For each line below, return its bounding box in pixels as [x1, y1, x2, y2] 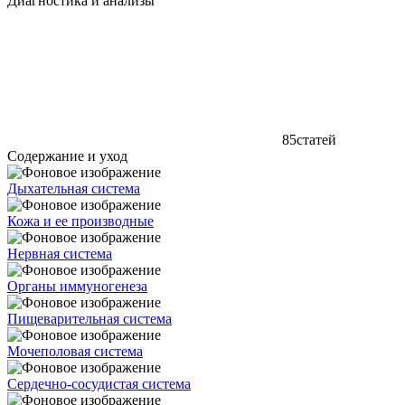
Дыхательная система [7, 180, 140, 196]
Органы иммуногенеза [7, 278, 147, 294]
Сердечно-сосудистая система [7, 375, 191, 391]
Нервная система [7, 245, 112, 261]
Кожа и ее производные [7, 212, 154, 229]
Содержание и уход [7, 147, 127, 164]
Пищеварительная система [7, 310, 172, 326]
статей [297, 131, 336, 147]
